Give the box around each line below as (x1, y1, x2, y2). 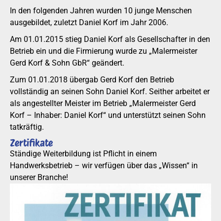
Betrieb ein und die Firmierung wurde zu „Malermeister (10, 46, 197, 56)
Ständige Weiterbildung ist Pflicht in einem (10, 149, 157, 158)
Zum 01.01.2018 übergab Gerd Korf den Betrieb (10, 75, 174, 84)
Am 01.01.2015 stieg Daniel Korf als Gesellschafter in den (10, 35, 210, 44)
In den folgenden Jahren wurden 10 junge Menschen (10, 6, 192, 15)
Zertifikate (10, 137, 53, 149)
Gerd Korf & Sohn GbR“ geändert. (10, 58, 124, 68)
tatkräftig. (10, 122, 44, 132)
